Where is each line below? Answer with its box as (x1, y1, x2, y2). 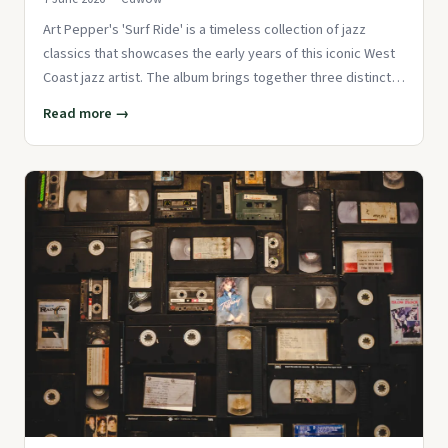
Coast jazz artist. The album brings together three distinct (43, 67, 391, 89)
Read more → (43, 103, 129, 125)
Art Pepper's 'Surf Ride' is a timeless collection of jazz (43, 19, 366, 41)
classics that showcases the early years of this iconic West (43, 43, 395, 65)
